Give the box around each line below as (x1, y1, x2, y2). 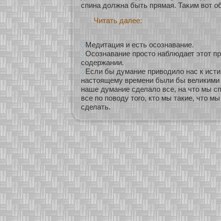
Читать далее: (94, 16, 142, 25)
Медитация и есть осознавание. (85, 40, 194, 49)
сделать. (81, 103, 110, 111)
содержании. (81, 58, 124, 67)
